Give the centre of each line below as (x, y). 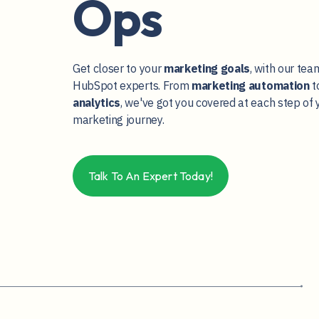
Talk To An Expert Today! (151, 176)
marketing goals (207, 68)
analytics (97, 102)
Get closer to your (118, 68)
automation (279, 85)
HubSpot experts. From (132, 85)
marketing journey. (119, 119)
